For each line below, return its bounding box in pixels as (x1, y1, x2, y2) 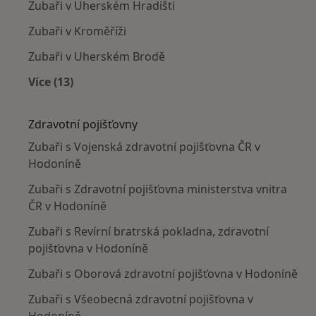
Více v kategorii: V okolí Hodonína (50, 90, 239, 106)
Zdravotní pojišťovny (28, 116, 138, 132)
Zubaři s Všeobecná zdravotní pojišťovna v (28, 291, 253, 307)
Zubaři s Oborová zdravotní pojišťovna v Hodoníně (28, 265, 298, 281)
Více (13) (28, 73, 73, 90)
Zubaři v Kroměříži (28, 23, 126, 39)
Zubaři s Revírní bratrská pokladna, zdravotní (28, 223, 269, 239)
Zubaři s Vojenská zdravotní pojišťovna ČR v (28, 138, 260, 154)
